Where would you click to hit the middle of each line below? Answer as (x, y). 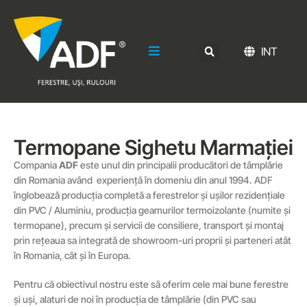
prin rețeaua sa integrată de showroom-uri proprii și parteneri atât (152, 240)
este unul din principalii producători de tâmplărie (182, 165)
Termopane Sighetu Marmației (153, 147)
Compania (36, 165)
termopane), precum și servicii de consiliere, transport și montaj (149, 225)
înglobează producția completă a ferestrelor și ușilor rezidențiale (149, 195)
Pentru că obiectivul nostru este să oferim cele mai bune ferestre (151, 284)
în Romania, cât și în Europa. (72, 255)
